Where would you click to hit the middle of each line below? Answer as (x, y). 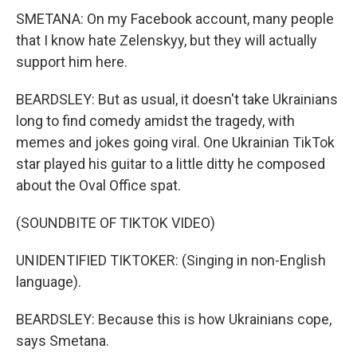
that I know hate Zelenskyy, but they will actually (167, 40)
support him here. (72, 62)
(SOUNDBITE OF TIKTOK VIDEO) (116, 223)
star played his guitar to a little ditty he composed (171, 164)
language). (49, 282)
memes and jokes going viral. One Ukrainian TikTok (175, 142)
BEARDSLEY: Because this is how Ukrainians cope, (174, 319)
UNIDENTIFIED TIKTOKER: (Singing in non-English (171, 260)
